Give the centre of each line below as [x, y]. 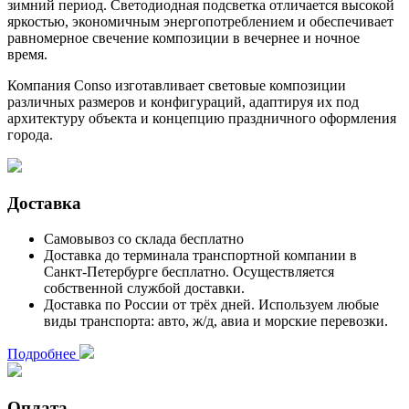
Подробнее [43, 353]
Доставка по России [108, 304]
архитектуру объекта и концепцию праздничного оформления [202, 119]
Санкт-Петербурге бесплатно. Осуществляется [189, 271]
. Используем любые [315, 304]
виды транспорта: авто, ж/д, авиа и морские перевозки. [216, 320]
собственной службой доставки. [144, 288]
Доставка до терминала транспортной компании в [200, 255]
